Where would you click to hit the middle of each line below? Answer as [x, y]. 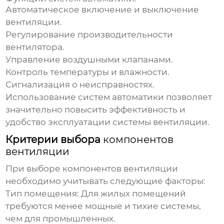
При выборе [34, 169]
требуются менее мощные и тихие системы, [103, 206]
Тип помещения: [42, 194]
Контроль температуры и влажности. [88, 72]
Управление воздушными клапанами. [89, 60]
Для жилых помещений [133, 194]
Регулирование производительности [89, 35]
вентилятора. [35, 47]
